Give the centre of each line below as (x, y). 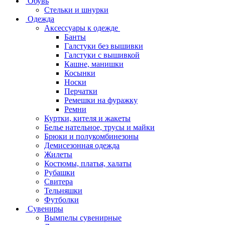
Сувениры (45, 208)
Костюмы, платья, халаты (88, 163)
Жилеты (58, 154)
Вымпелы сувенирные (83, 217)
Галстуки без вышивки (104, 46)
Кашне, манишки (94, 64)
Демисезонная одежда (82, 145)
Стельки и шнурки (76, 10)
